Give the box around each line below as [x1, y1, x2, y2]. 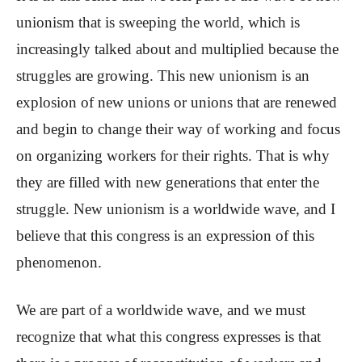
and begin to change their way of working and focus [16, 120, 340, 138]
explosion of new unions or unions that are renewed [16, 94, 337, 112]
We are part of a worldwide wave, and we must [16, 301, 305, 319]
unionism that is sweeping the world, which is [16, 14, 300, 32]
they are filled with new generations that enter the [16, 174, 319, 192]
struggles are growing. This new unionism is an [16, 67, 309, 85]
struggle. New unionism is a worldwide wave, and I [16, 200, 335, 218]
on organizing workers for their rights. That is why [16, 147, 330, 165]
